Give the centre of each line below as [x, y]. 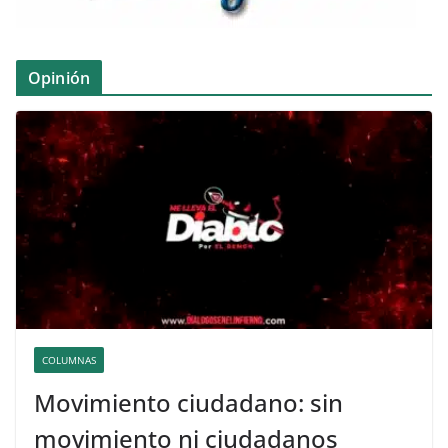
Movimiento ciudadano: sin [188, 403]
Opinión [59, 77]
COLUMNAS [69, 360]
